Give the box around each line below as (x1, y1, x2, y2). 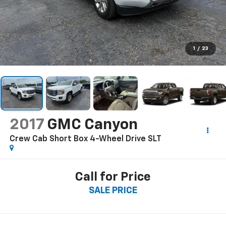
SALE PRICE (89, 186, 137, 196)
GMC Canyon (46, 117, 138, 133)
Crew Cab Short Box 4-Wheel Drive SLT (9, 135, 161, 143)
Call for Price (75, 171, 151, 184)
